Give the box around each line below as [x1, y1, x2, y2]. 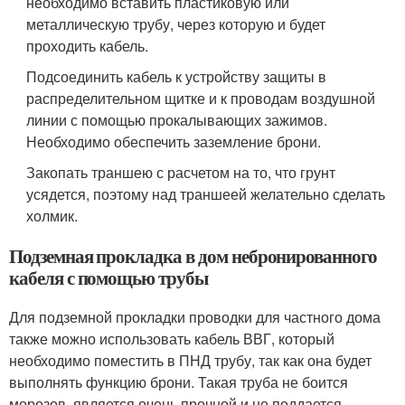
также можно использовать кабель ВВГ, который [9, 328, 334, 350]
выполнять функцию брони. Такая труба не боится [9, 372, 348, 393]
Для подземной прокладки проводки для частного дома [9, 306, 381, 328]
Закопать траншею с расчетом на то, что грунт [26, 162, 336, 184]
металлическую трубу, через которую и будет [26, 14, 326, 35]
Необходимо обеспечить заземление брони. [26, 131, 322, 153]
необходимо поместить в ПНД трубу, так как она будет [9, 350, 372, 372]
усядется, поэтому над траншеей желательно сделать [26, 184, 386, 205]
